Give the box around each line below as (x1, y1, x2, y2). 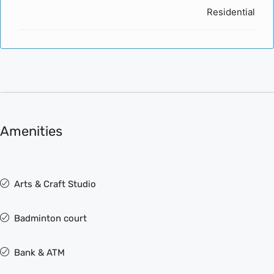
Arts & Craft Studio (14, 179, 96, 190)
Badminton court (14, 213, 87, 224)
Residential (207, 6, 255, 18)
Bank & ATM (14, 247, 65, 258)
